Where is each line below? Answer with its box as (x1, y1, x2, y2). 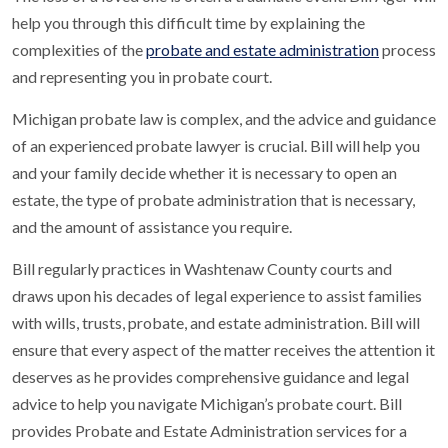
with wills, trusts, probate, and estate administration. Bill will (12, 313, 420, 332)
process (379, 40, 436, 59)
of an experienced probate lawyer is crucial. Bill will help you (12, 136, 420, 155)
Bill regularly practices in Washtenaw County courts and (12, 259, 392, 278)
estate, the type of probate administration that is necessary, (12, 190, 415, 209)
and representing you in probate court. (12, 67, 272, 86)
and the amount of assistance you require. (12, 217, 292, 236)
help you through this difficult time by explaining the (12, 13, 365, 32)
